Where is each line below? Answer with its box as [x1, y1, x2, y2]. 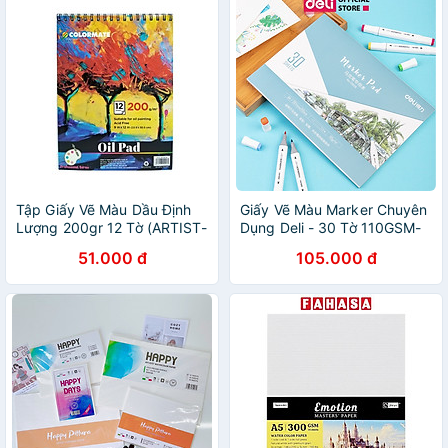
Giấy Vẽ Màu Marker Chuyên [240, 201, 428, 218]
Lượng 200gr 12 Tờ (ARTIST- [16, 219, 207, 236]
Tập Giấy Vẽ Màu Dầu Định [16, 201, 192, 218]
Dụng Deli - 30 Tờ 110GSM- [240, 219, 422, 236]
